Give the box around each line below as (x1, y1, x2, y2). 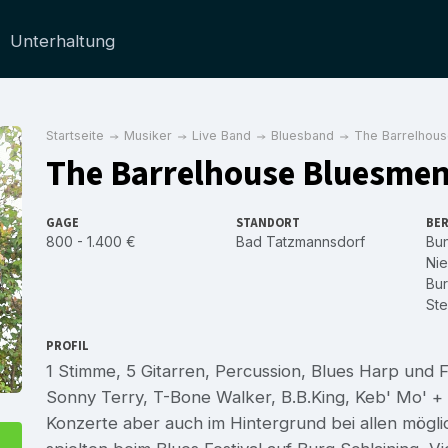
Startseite (46, 128, 104, 143)
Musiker (124, 128, 172, 143)
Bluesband (271, 128, 334, 143)
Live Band (192, 128, 251, 143)
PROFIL (46, 336, 89, 355)
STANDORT (236, 213, 300, 232)
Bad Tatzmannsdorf (236, 232, 365, 250)
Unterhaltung (10, 31, 115, 51)
